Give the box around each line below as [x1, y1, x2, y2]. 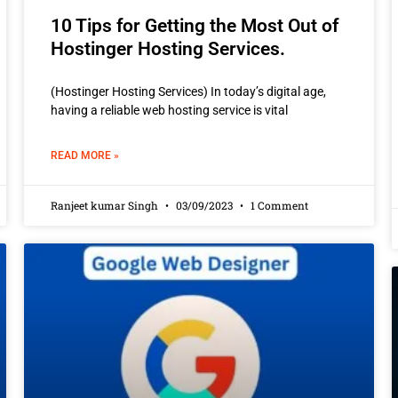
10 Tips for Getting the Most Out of [50, 14, 338, 36]
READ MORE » [50, 148, 119, 162]
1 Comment [247, 197, 308, 212]
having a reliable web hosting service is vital [50, 102, 288, 117]
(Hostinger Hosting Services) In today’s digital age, [50, 84, 326, 99]
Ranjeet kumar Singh [50, 197, 161, 212]
